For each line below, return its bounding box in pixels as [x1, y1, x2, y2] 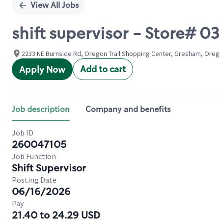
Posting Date [12, 175, 56, 185]
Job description [12, 104, 70, 114]
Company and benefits [85, 104, 171, 114]
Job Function [12, 151, 56, 161]
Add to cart [80, 63, 126, 75]
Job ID [12, 128, 33, 137]
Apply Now [19, 64, 65, 76]
